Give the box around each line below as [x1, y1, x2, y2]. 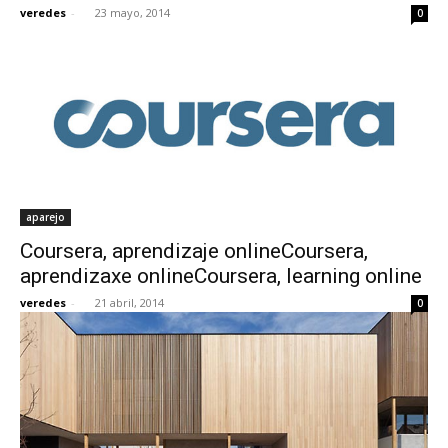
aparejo [26, 209, 65, 224]
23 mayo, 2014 [95, 4, 170, 20]
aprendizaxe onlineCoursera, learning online [20, 263, 422, 288]
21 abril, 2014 [95, 294, 164, 310]
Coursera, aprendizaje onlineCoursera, [20, 238, 368, 263]
